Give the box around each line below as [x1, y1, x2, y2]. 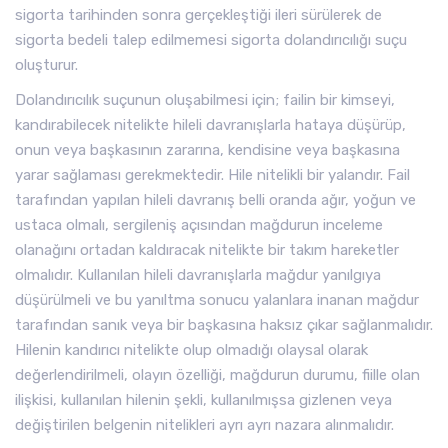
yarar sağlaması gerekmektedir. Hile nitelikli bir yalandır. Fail [15, 166, 410, 184]
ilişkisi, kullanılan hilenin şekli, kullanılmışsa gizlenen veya [15, 391, 392, 409]
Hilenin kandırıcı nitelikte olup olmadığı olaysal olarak [15, 341, 368, 359]
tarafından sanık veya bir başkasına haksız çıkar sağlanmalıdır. [15, 316, 433, 334]
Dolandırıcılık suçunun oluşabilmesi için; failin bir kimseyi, [15, 91, 395, 109]
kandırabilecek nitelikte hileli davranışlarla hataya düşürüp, [15, 116, 406, 134]
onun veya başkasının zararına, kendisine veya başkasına [15, 141, 400, 159]
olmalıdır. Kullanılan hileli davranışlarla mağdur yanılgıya [15, 266, 381, 284]
